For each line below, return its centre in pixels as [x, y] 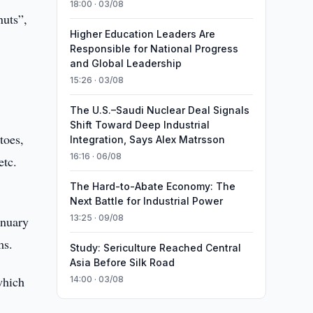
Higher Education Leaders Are [142, 34]
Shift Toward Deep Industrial [139, 125]
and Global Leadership [125, 63]
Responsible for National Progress [154, 49]
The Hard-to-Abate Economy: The [152, 186]
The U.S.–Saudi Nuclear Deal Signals [159, 110]
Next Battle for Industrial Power [146, 201]
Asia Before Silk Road [122, 262]
